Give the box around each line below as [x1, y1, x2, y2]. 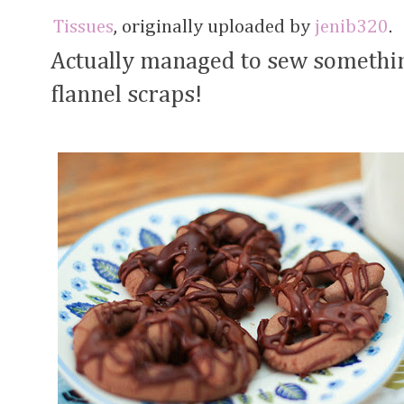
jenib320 [315, 16, 389, 37]
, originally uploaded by [114, 16, 315, 37]
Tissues [53, 16, 114, 37]
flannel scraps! [50, 82, 202, 107]
